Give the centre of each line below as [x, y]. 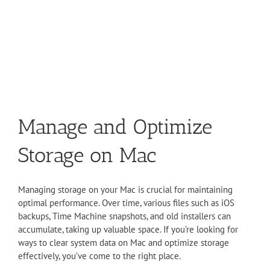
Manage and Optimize [115, 127]
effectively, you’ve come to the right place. [99, 256]
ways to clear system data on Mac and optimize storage [124, 243]
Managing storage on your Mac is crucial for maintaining [125, 190]
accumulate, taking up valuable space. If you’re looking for [128, 230]
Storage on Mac [87, 155]
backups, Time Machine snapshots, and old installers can [124, 216]
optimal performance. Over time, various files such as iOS [126, 203]
